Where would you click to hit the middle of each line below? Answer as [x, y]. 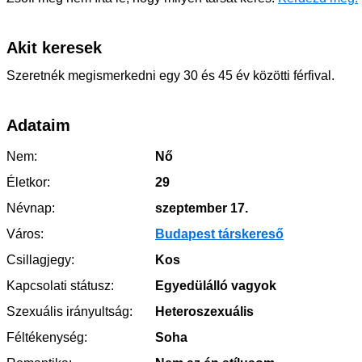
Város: [25, 234]
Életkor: [28, 182]
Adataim [38, 125]
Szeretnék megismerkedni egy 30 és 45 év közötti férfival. [170, 75]
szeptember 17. [200, 208]
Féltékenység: [47, 337]
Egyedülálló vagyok [214, 285]
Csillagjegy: [40, 259]
